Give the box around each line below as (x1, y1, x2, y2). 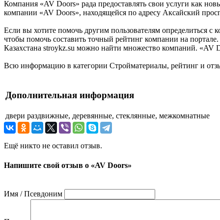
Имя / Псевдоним (4, 189, 62, 198)
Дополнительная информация (5, 90, 134, 101)
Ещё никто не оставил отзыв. (4, 141, 102, 150)
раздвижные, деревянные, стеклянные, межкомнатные (27, 111, 210, 120)
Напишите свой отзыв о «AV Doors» (4, 161, 132, 169)
